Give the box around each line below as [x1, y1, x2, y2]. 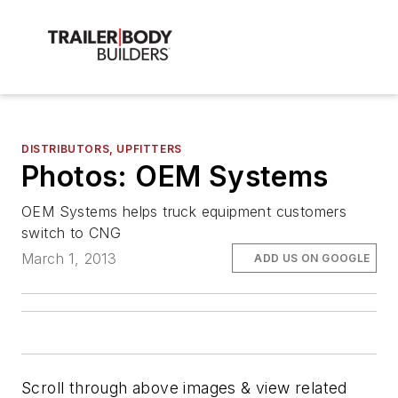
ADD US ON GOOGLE [254, 251, 370, 265]
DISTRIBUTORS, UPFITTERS [21, 142, 182, 156]
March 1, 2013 [21, 249, 117, 267]
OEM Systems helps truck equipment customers [21, 203, 347, 221]
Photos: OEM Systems [21, 159, 329, 195]
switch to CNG [21, 224, 122, 243]
